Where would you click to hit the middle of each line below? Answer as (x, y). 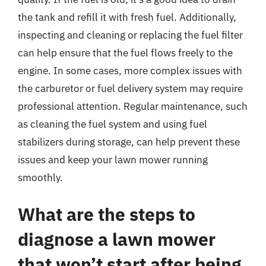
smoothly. (40, 178)
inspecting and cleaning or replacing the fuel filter (130, 35)
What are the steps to (107, 214)
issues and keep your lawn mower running (113, 160)
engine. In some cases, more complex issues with (130, 71)
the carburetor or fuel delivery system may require (130, 88)
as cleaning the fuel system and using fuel (113, 124)
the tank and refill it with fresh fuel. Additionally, (127, 17)
